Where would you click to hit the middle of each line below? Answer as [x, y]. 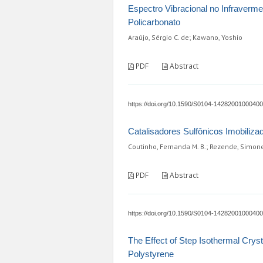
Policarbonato [154, 22]
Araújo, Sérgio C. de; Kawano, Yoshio [185, 38]
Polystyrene [151, 254]
